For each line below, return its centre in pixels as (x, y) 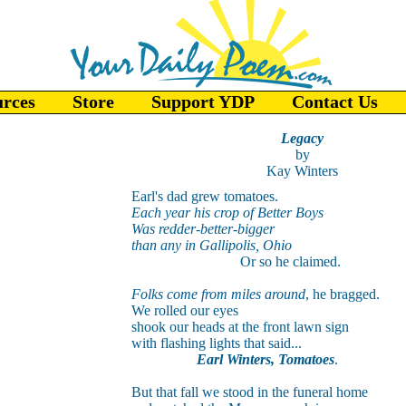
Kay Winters (302, 171)
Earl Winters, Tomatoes (263, 359)
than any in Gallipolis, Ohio (211, 245)
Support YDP (203, 101)
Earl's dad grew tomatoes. (204, 196)
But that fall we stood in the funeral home (249, 392)
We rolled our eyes (184, 310)
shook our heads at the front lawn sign (240, 327)
